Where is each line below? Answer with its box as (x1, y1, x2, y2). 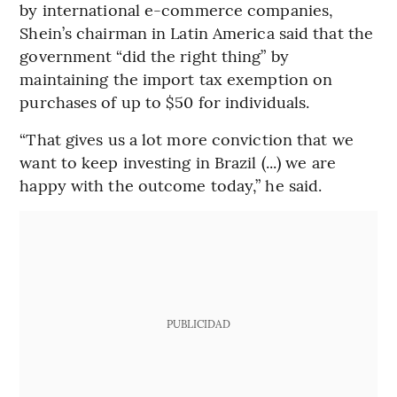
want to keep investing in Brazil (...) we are (19, 151, 336, 174)
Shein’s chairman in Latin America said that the (19, 21, 374, 44)
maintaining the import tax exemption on (19, 67, 333, 90)
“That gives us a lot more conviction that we (19, 128, 354, 151)
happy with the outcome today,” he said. (19, 174, 323, 197)
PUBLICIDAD (166, 316, 230, 331)
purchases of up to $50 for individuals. (19, 90, 310, 113)
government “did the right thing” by (19, 44, 289, 67)
